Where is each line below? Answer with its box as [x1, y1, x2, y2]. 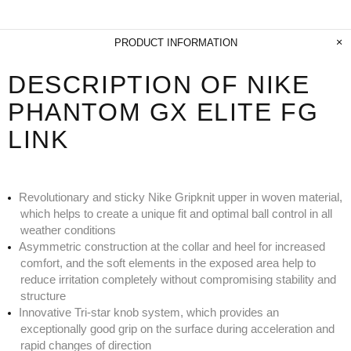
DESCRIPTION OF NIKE [8, 70, 310, 99]
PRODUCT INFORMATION [114, 36, 237, 49]
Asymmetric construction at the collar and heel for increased [19, 239, 325, 253]
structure [20, 288, 66, 302]
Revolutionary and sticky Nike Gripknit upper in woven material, [19, 190, 342, 204]
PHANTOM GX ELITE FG [8, 97, 319, 126]
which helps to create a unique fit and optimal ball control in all [20, 206, 332, 220]
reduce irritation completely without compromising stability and [20, 272, 336, 286]
